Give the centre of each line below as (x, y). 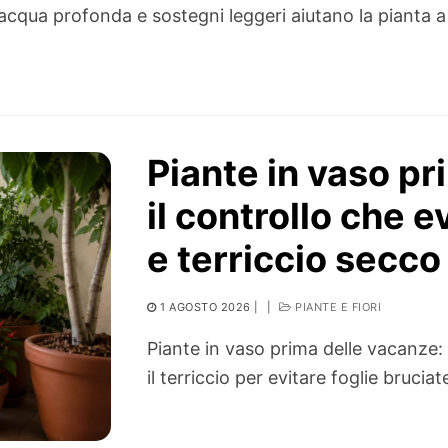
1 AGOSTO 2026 (205, 307)
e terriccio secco (294, 259)
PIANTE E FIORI (336, 307)
